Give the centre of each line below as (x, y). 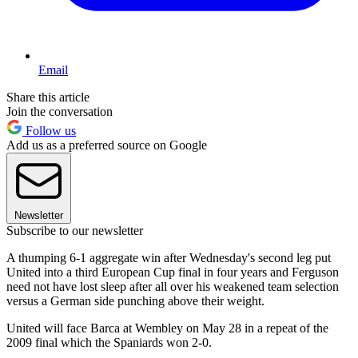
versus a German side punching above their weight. (135, 301)
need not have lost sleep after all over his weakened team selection (173, 287)
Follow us (49, 131)
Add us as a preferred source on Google (107, 145)
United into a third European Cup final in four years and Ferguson (173, 272)
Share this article (48, 97)
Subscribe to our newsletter (75, 231)
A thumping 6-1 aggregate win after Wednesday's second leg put (169, 258)
